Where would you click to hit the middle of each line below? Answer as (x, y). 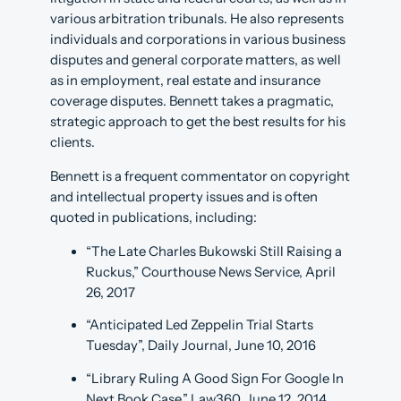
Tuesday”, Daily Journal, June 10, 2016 (201, 346)
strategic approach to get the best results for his (198, 121)
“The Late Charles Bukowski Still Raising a (214, 251)
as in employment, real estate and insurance (185, 80)
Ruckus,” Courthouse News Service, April (211, 272)
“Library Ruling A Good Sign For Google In (215, 378)
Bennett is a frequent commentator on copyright (200, 176)
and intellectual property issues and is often (184, 196)
